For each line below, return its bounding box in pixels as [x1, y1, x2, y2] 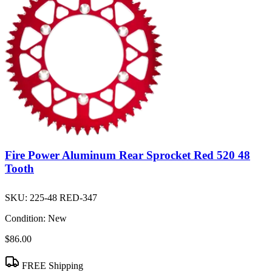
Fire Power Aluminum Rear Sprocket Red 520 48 [5, 149, 250, 162]
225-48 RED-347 [30, 192, 97, 203]
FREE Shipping [19, 260, 83, 271]
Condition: [5, 212, 46, 223]
